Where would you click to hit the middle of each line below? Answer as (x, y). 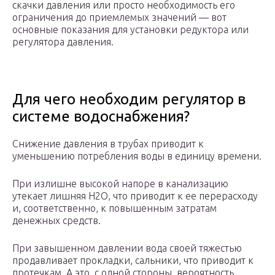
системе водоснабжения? (101, 117)
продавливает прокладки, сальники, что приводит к (133, 261)
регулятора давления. (63, 42)
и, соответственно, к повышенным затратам (114, 208)
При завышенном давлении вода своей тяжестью (127, 248)
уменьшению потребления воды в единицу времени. (137, 156)
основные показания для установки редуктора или (130, 30)
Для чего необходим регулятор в (129, 99)
